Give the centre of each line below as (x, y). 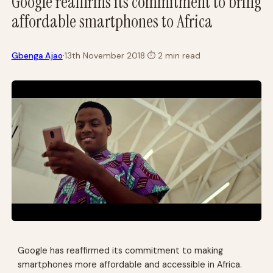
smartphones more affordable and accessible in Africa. (130, 265)
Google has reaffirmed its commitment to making (121, 251)
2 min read (178, 55)
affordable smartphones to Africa (112, 21)
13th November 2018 (105, 55)
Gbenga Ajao (37, 55)
